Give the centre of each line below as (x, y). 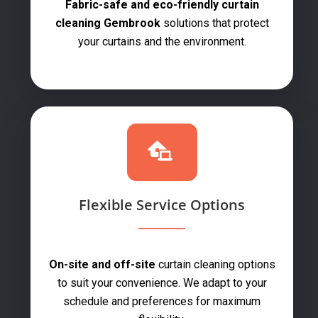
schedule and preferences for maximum (162, 301)
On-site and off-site (102, 264)
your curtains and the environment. (162, 42)
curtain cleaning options (215, 264)
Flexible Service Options (162, 205)
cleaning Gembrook (108, 23)
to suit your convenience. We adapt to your (162, 283)
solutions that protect (214, 23)
